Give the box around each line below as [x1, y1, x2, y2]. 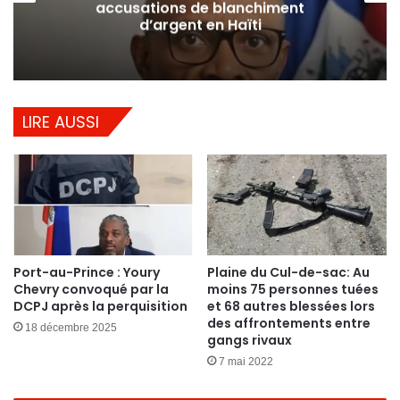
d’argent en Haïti [138, 14, 262, 36]
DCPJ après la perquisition [13, 297, 187, 316]
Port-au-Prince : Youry [13, 263, 160, 282]
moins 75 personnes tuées [207, 280, 379, 299]
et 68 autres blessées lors [207, 297, 375, 316]
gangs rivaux [207, 331, 292, 350]
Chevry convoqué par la [13, 280, 169, 299]
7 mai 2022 [219, 355, 273, 369]
